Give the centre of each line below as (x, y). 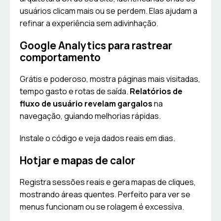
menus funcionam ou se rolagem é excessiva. (102, 207)
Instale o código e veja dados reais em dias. (97, 138)
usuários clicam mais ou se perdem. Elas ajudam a (109, 11)
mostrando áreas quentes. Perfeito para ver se (105, 195)
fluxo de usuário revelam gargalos (86, 104)
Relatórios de (156, 92)
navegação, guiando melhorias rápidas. (90, 116)
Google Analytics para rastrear (96, 46)
